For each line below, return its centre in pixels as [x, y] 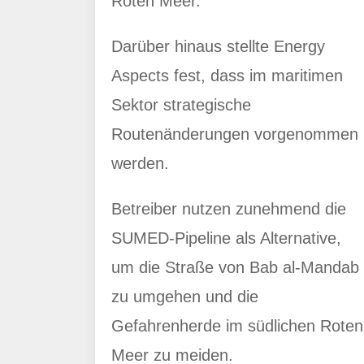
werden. [143, 163]
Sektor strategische [181, 105]
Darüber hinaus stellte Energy [218, 46]
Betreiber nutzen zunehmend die [229, 209]
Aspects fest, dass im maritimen [227, 76]
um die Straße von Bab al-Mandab [235, 267]
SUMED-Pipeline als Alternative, [226, 238]
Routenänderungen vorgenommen [235, 134]
